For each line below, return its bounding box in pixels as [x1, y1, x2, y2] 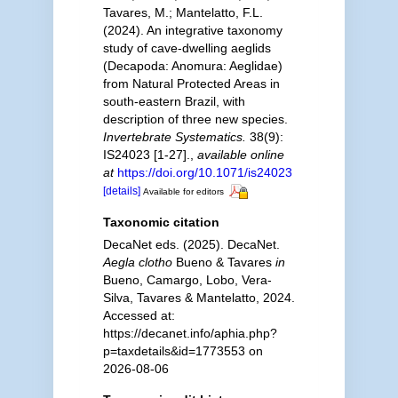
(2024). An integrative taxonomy [102, 23, 283, 37]
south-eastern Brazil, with [102, 94, 245, 108]
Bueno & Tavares [171, 254, 275, 269]
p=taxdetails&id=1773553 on [102, 343, 263, 358]
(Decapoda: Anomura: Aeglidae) [102, 59, 283, 73]
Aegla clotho [102, 254, 172, 269]
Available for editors [142, 187, 224, 196]
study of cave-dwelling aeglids [102, 41, 271, 55]
